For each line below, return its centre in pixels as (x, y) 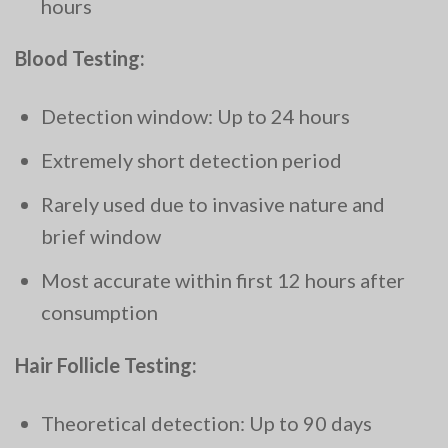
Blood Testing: (80, 58)
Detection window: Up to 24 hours (195, 116)
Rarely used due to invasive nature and (213, 204)
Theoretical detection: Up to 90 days (206, 423)
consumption (99, 312)
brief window (101, 236)
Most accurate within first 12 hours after (223, 280)
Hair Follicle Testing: (106, 365)
